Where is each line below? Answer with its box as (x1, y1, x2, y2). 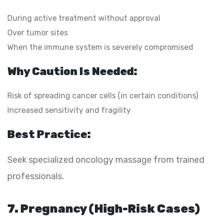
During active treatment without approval (7, 13, 160, 23)
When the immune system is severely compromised (7, 42, 193, 52)
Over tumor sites (7, 28, 68, 37)
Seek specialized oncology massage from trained (7, 154, 204, 165)
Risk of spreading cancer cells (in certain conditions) (7, 91, 198, 100)
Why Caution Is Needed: (7, 64, 137, 78)
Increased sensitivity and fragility (7, 105, 131, 115)
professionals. (7, 170, 64, 182)
